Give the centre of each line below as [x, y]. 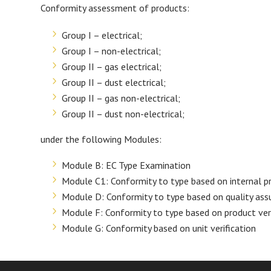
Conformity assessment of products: [115, 8]
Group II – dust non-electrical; [123, 113]
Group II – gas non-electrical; [121, 98]
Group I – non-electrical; [112, 51]
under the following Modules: [101, 139]
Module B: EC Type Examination [126, 165]
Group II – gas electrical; [112, 66]
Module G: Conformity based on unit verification [159, 228]
